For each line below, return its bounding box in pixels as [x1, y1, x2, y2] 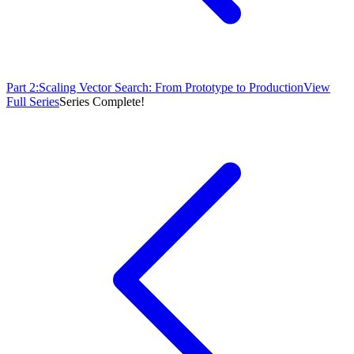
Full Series [6, 94, 59, 108]
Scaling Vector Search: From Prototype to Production [39, 80, 303, 94]
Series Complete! [59, 94, 145, 108]
